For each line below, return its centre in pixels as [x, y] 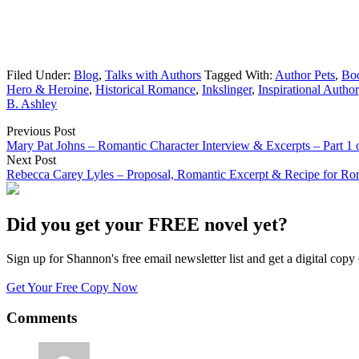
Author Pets [305, 75]
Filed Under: [40, 75]
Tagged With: [240, 75]
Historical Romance [145, 89]
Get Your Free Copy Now [72, 287]
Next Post [31, 159]
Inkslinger [227, 89]
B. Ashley [32, 103]
